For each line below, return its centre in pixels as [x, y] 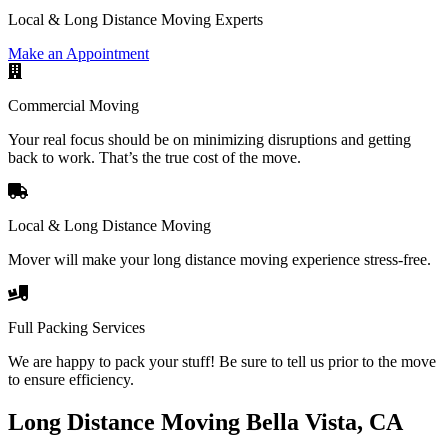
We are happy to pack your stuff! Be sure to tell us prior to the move [222, 361]
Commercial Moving [73, 105]
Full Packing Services [76, 327]
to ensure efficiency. [71, 379]
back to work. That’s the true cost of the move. [154, 157]
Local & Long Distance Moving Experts [135, 19]
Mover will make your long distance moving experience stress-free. [219, 259]
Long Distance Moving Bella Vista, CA [205, 421]
